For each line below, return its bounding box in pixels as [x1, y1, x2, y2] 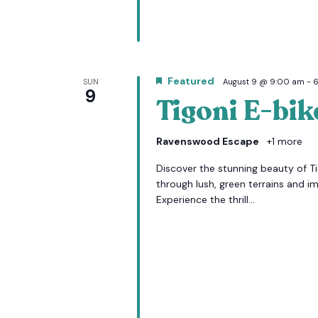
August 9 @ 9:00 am [222, 77, 305, 87]
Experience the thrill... [155, 193, 255, 206]
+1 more [263, 135, 302, 148]
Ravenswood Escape [155, 135, 261, 148]
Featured [167, 75, 214, 87]
